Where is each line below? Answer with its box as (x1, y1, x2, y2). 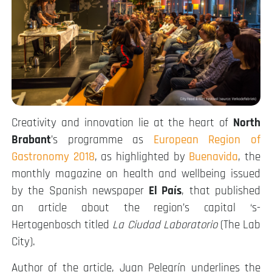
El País (149, 183, 182, 199)
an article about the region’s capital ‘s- (12, 200, 260, 216)
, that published (182, 183, 261, 199)
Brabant (12, 132, 51, 148)
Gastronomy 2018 (12, 149, 95, 165)
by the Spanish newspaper (12, 183, 149, 199)
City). (12, 234, 35, 250)
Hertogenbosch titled (12, 217, 113, 233)
